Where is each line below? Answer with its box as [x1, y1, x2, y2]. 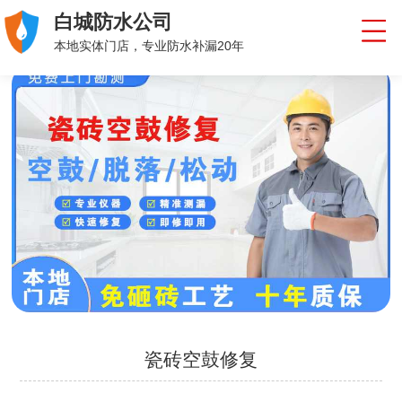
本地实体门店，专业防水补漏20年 [53, 39, 244, 54]
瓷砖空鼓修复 [144, 349, 258, 371]
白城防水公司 [53, 11, 172, 34]
